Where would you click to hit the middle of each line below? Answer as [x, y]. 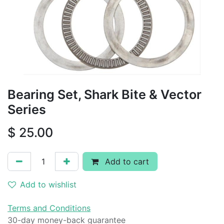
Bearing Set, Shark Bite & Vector [104, 94]
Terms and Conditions [49, 208]
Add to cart [126, 161]
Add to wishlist [48, 184]
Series [27, 109]
